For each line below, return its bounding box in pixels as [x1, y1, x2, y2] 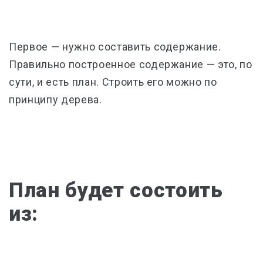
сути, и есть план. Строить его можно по [9, 76, 217, 89]
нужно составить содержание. [62, 41, 221, 53]
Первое [9, 41, 51, 53]
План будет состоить [9, 178, 223, 203]
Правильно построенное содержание [9, 58, 207, 71]
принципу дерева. [9, 93, 102, 106]
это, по [215, 58, 252, 71]
